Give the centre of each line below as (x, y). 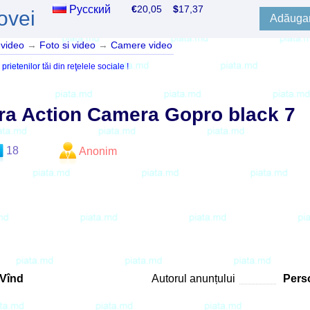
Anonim (98, 151)
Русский (90, 9)
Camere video (142, 45)
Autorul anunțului (193, 278)
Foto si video (67, 45)
